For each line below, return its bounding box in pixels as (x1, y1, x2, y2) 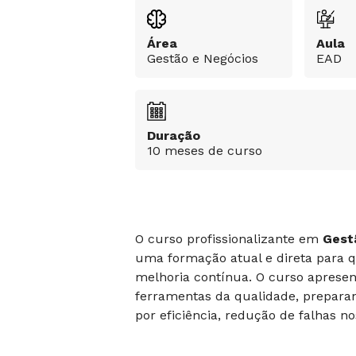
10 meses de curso (147, 143, 262, 158)
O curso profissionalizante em (135, 231, 323, 246)
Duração (147, 128, 200, 143)
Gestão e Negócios (147, 51, 258, 66)
